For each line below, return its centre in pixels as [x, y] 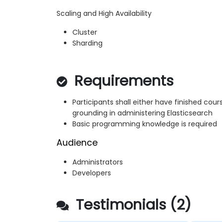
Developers [92, 173]
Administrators [98, 162]
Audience [77, 143]
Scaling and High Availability [104, 14]
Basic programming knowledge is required [145, 124]
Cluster [85, 32]
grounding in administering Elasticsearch [142, 113]
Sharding [87, 43]
